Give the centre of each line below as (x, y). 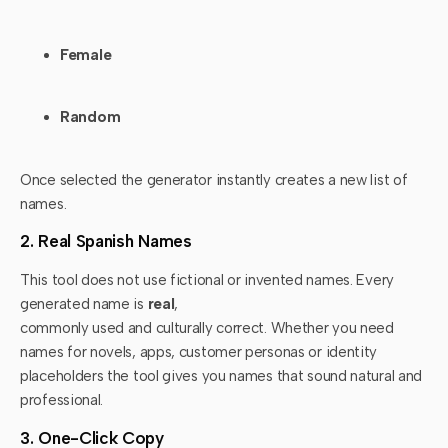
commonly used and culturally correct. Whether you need (207, 328)
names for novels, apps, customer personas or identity (199, 352)
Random (90, 117)
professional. (62, 400)
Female (86, 55)
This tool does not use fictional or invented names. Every (207, 280)
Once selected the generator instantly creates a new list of (214, 179)
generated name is (84, 304)
